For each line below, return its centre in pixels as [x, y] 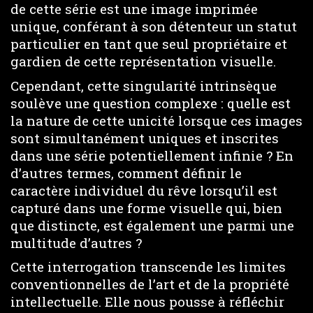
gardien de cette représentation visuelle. [143, 61]
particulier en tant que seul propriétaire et [149, 44]
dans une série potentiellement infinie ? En [152, 155]
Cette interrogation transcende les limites [148, 267]
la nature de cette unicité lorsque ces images [156, 120]
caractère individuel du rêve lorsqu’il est [144, 190]
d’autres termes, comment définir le [126, 173]
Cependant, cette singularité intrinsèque [144, 85]
